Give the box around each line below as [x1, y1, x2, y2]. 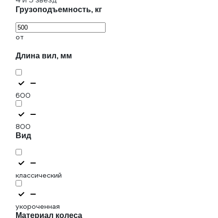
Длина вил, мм [16, 52, 72, 60]
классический [16, 171, 62, 180]
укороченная [16, 202, 60, 211]
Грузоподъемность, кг [16, 5, 102, 14]
